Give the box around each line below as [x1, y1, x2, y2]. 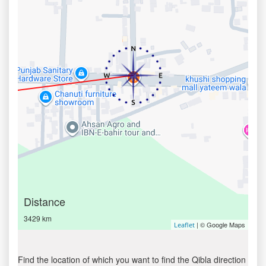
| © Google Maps [195, 220, 245, 229]
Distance [24, 194, 65, 209]
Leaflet [174, 220, 195, 229]
